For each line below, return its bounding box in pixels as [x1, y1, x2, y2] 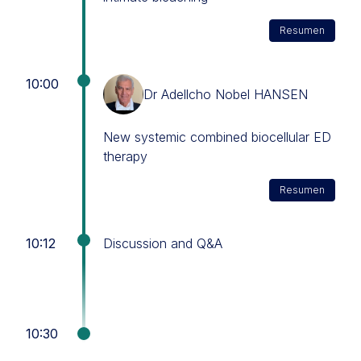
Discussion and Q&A [103, 235, 222, 252]
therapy [103, 148, 147, 165]
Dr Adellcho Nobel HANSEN [143, 86, 308, 103]
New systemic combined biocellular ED [103, 129, 331, 146]
